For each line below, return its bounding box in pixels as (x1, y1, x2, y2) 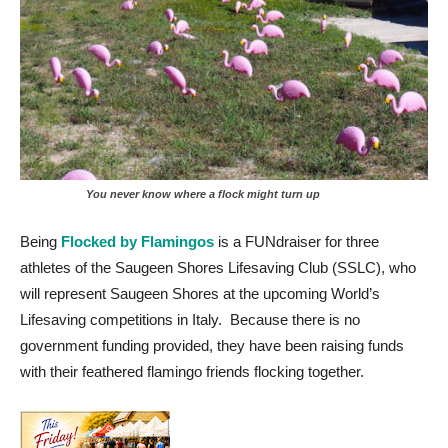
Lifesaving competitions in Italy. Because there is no (20, 311, 360, 329)
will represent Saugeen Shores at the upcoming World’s (20, 285, 380, 303)
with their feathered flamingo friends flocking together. (20, 363, 364, 381)
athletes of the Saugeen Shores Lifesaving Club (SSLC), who (20, 259, 416, 277)
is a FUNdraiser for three (214, 233, 379, 251)
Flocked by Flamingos (61, 233, 214, 251)
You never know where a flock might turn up (20, 188, 320, 201)
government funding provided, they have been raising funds (20, 337, 404, 355)
